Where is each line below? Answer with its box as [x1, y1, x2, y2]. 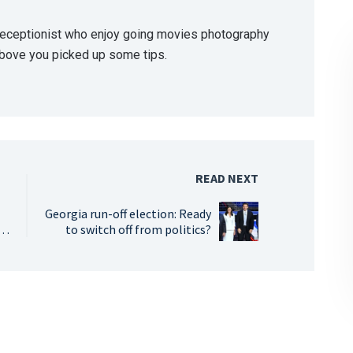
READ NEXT [195, 170, 258, 187]
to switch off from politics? [65, 221, 211, 237]
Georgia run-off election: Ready [45, 205, 211, 221]
